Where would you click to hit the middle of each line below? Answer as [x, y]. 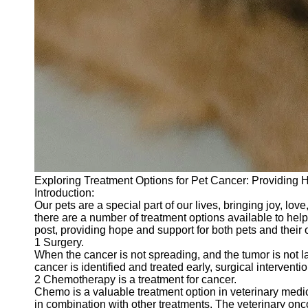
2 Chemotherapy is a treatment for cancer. [135, 279]
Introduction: [64, 193]
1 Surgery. [59, 242]
